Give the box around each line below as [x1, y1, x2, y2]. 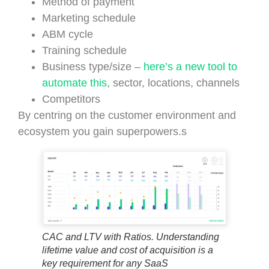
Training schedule [42, 44, 127, 56]
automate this [42, 76, 107, 89]
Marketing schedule [42, 11, 136, 24]
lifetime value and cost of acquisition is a [42, 244, 213, 255]
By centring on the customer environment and [18, 109, 236, 121]
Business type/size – [42, 60, 144, 73]
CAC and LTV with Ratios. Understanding [42, 231, 219, 242]
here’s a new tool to [144, 60, 237, 73]
